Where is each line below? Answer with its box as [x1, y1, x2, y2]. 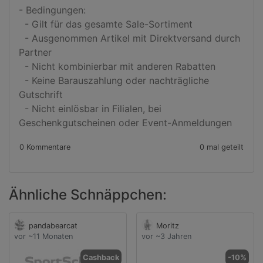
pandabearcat [29, 221, 77, 230]
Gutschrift [19, 89, 63, 100]
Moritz [156, 221, 179, 230]
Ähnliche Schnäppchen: [9, 186, 167, 203]
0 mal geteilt [200, 143, 244, 151]
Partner [19, 46, 52, 58]
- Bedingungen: [19, 4, 86, 16]
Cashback [83, 252, 119, 262]
